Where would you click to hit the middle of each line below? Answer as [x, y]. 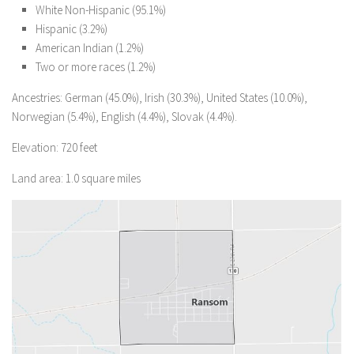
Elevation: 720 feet [55, 147]
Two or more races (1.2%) [96, 67]
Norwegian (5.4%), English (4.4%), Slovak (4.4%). [124, 117]
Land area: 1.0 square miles [76, 178]
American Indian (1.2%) [90, 48]
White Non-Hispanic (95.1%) [101, 10]
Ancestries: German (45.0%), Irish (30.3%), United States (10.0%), [160, 98]
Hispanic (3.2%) [72, 29]
